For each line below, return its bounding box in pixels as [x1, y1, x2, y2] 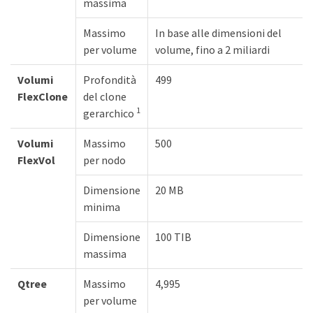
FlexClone [17, 89, 68, 103]
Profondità [83, 72, 136, 87]
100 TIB [155, 229, 191, 244]
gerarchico [83, 105, 136, 120]
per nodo [83, 152, 126, 167]
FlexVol [17, 152, 55, 167]
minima [83, 199, 120, 214]
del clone [83, 89, 126, 103]
